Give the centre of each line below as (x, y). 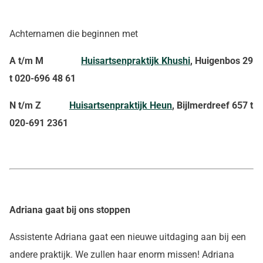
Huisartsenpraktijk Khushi (136, 61)
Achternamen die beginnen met (74, 34)
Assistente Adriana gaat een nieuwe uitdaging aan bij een (128, 237)
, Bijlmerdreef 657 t (213, 105)
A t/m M (26, 61)
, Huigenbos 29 (222, 61)
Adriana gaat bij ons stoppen (70, 210)
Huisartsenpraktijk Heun (121, 105)
